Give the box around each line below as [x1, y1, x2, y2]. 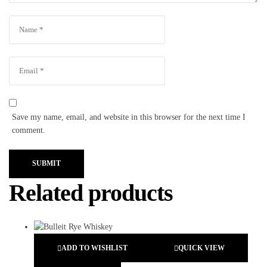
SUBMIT [32, 159, 61, 168]
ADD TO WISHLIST [61, 243, 128, 252]
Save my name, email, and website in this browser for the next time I [12, 112, 246, 122]
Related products [9, 179, 173, 206]
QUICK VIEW [178, 243, 225, 252]
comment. [12, 125, 46, 135]
